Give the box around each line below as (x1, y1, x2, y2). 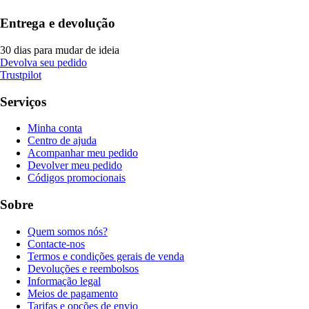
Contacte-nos (28, 237, 85, 250)
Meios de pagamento (28, 287, 118, 299)
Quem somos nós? (28, 225, 108, 237)
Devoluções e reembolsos (28, 262, 139, 275)
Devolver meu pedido (28, 159, 122, 172)
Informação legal (28, 275, 101, 287)
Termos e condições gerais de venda (28, 250, 184, 262)
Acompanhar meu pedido (28, 147, 138, 159)
